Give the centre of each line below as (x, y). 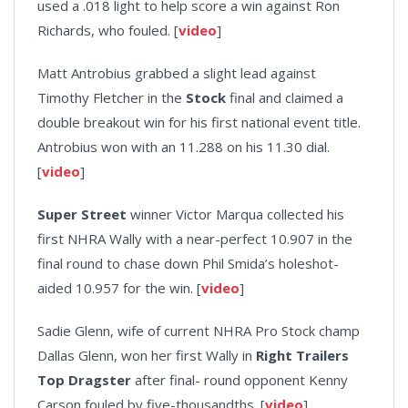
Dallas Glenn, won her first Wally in (147, 355)
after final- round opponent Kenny (240, 379)
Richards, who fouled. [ (108, 30)
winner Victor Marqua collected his (235, 214)
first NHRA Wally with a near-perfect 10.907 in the (195, 238)
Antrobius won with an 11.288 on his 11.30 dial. (184, 146)
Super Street (82, 214)
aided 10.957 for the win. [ (119, 287)
